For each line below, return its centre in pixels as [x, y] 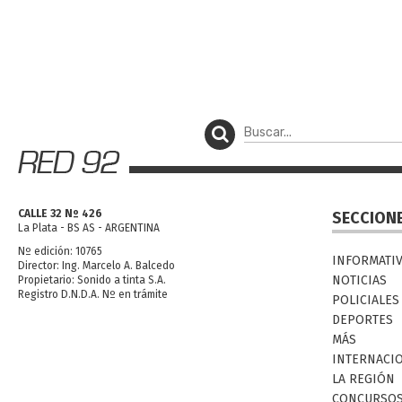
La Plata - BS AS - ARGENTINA [89, 228]
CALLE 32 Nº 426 [60, 214]
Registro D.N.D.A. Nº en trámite [93, 295]
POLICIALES [366, 301]
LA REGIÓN [363, 380]
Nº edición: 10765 [60, 252]
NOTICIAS [359, 281]
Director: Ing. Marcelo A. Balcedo [96, 266]
